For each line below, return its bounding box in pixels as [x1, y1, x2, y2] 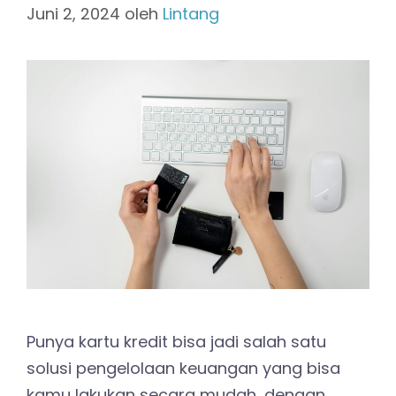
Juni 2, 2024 [27, 2, 120, 25]
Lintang [163, 2, 219, 25]
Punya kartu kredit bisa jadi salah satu [27, 330, 326, 353]
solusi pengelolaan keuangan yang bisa [27, 356, 340, 379]
